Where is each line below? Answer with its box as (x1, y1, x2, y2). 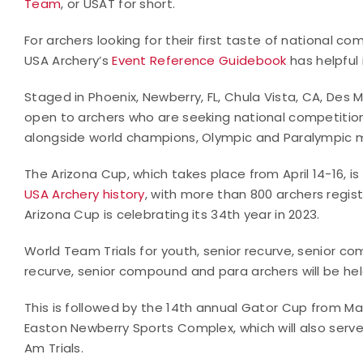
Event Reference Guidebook (112, 51, 291, 69)
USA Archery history (24, 185, 145, 203)
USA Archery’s (24, 51, 109, 69)
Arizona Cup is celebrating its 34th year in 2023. (24, 205, 320, 223)
